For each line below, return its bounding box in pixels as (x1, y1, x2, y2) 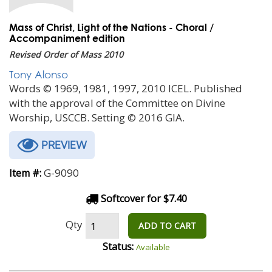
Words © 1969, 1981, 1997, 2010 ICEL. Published (9, 81, 242, 95)
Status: (102, 240, 134, 253)
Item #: (9, 166, 41, 180)
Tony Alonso (9, 68, 68, 81)
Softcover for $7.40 (98, 192, 187, 205)
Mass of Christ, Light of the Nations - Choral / (9, 21, 214, 33)
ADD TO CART (138, 220, 196, 231)
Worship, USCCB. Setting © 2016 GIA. (9, 110, 185, 124)
